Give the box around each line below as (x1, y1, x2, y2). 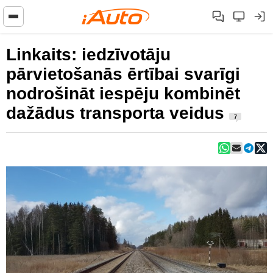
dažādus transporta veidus (6, 104, 229, 122)
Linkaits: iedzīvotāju (6, 45, 171, 64)
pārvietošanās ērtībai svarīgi (6, 65, 240, 83)
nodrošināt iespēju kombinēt (6, 84, 240, 103)
